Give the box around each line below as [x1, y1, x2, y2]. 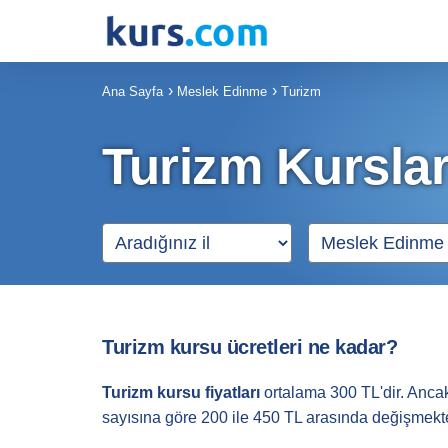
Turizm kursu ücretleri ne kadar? [102, 336, 397, 359]
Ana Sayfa [102, 84, 163, 100]
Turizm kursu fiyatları [102, 384, 260, 402]
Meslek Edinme [177, 84, 267, 100]
